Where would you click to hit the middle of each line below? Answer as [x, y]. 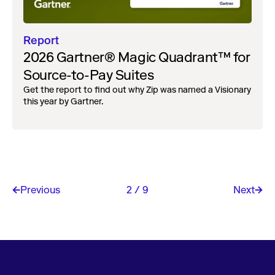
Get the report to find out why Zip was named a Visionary [137, 90]
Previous [40, 190]
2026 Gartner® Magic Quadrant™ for [137, 57]
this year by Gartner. [63, 101]
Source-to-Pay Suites [89, 75]
